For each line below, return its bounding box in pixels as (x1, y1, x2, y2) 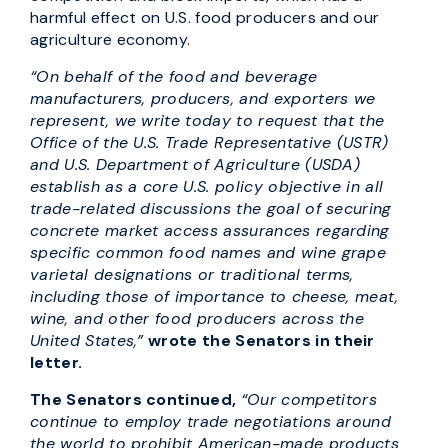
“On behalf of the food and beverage (30, 66, 318, 87)
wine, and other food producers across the (30, 308, 365, 329)
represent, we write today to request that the (30, 110, 385, 131)
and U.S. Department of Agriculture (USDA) (30, 154, 361, 175)
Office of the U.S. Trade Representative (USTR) (30, 132, 389, 153)
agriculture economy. (30, 29, 191, 50)
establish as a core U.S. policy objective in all (30, 176, 384, 197)
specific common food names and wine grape (30, 242, 387, 263)
